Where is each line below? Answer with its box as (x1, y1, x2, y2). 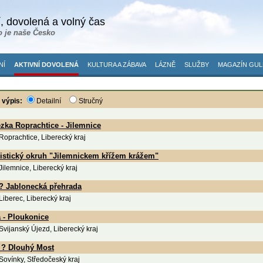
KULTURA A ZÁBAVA (87, 61, 146, 68)
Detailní (36, 97, 61, 105)
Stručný (79, 97, 103, 105)
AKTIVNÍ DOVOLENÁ (14, 61, 79, 68)
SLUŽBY (184, 61, 209, 68)
